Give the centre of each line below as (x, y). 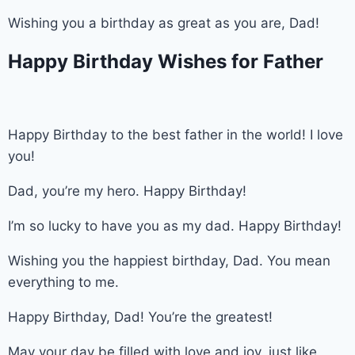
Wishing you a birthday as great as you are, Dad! (164, 23)
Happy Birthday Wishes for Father (168, 61)
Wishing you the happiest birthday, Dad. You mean (169, 260)
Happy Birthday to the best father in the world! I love (176, 134)
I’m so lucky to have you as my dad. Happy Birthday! (175, 225)
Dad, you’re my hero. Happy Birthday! (127, 191)
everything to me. (63, 282)
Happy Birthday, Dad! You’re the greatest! (140, 317)
